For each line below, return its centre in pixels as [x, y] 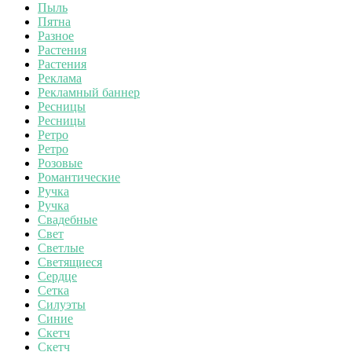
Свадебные [68, 219]
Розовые [60, 163]
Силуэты [62, 304]
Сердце [57, 276]
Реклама [60, 78]
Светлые [61, 247]
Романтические [79, 177]
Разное [56, 35]
